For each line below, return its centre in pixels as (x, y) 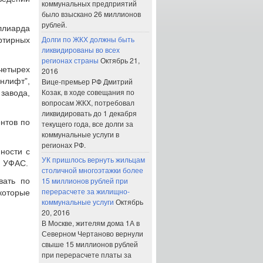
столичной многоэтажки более (92, 170)
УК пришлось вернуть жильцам (93, 159)
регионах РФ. (64, 145)
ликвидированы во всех (81, 50)
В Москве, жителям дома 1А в (91, 223)
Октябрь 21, (120, 60)
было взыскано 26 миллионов (91, 14)
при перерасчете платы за (87, 254)
